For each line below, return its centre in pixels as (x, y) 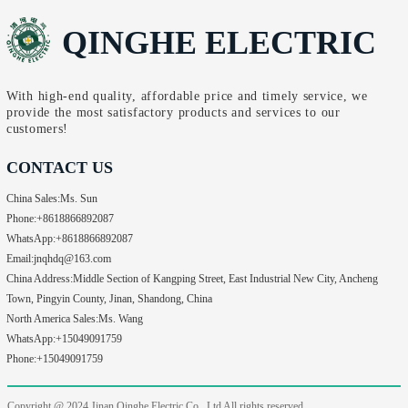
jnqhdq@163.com (72, 258)
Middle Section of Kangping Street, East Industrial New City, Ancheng (225, 278)
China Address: (40, 278)
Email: (20, 258)
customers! (38, 128)
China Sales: (33, 198)
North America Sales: (52, 318)
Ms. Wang (121, 318)
